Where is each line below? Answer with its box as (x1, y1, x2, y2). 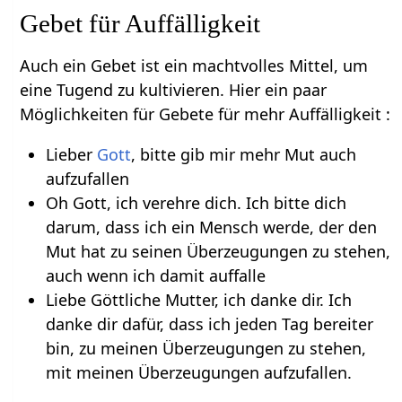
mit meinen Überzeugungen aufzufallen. (45, 361, 352, 383)
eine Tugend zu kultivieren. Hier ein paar (20, 78, 328, 100)
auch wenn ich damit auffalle (45, 264, 266, 286)
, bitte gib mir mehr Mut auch (130, 143, 356, 165)
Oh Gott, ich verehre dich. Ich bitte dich (45, 191, 346, 214)
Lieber (45, 143, 97, 165)
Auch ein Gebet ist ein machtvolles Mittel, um (20, 54, 369, 76)
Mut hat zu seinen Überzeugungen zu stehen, (45, 240, 390, 262)
